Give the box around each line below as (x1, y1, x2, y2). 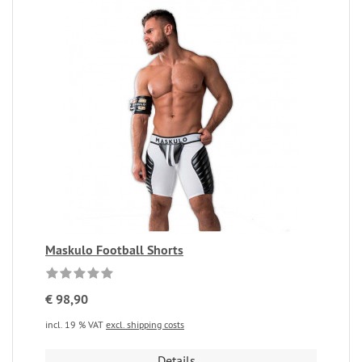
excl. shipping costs (106, 318, 184, 330)
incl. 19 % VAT (45, 318, 106, 330)
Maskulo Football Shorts (45, 242, 183, 259)
